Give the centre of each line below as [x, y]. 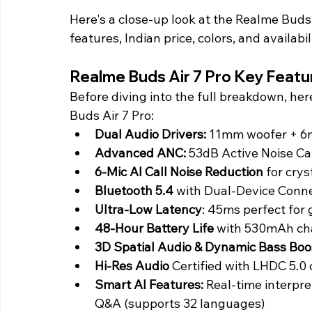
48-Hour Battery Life [154, 228]
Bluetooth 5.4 [135, 191]
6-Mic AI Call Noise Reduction [179, 172]
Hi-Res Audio [132, 266]
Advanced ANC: [140, 153]
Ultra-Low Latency [148, 210]
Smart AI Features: [149, 285]
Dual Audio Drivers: [150, 134]
